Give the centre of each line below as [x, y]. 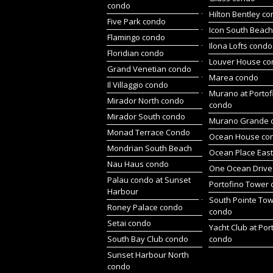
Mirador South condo [146, 116]
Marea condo [234, 77]
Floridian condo [136, 53]
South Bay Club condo [148, 239]
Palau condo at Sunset [149, 180]
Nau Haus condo [138, 164]
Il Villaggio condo [138, 85]
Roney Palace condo [145, 207]
